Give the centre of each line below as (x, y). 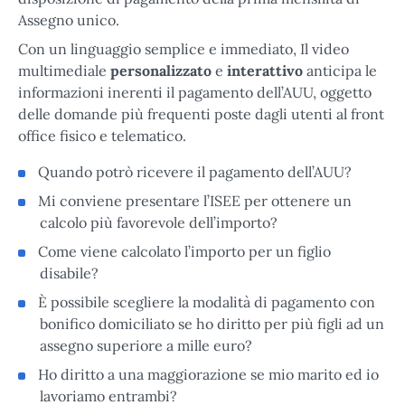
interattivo (265, 70)
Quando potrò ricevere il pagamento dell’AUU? (195, 171)
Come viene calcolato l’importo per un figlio (184, 251)
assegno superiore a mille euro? (146, 345)
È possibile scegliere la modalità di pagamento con (207, 301)
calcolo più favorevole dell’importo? (159, 222)
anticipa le (340, 70)
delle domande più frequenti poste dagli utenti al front (201, 113)
